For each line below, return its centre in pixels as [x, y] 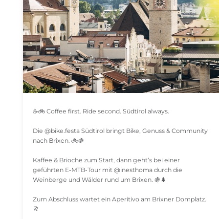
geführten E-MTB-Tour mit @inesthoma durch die [108, 170]
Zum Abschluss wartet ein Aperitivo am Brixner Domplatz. [120, 199]
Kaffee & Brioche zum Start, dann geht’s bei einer [106, 160]
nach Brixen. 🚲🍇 [58, 141]
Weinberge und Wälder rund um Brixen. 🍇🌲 [99, 180]
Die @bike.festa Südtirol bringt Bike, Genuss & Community [120, 131]
